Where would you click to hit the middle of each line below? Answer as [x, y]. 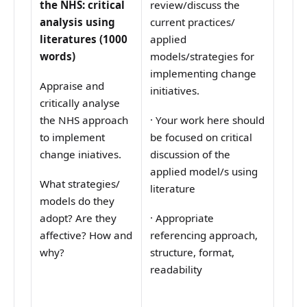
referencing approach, [204, 235]
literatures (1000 [84, 39]
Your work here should [210, 120]
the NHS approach [84, 120]
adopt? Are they [78, 218]
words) [58, 57]
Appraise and [72, 86]
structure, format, [193, 253]
